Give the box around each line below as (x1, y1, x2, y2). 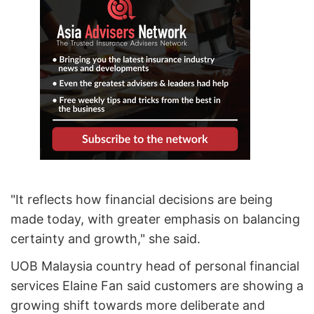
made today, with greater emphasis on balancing (11, 212, 300, 227)
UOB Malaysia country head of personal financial (11, 259, 299, 274)
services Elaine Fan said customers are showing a (11, 278, 303, 294)
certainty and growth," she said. (11, 231, 200, 247)
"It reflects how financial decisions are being (11, 192, 273, 207)
